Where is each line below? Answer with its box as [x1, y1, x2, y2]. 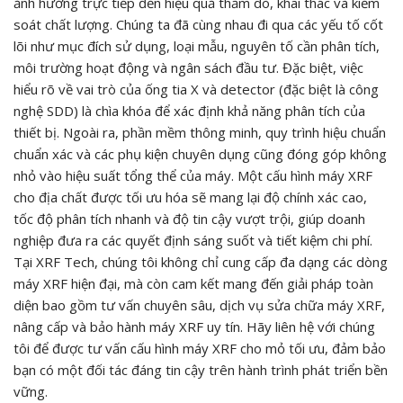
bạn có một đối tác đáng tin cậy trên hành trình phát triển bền [13, 360, 388, 379]
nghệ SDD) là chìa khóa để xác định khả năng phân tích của [13, 101, 365, 120]
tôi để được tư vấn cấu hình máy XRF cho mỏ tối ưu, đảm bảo [13, 338, 386, 357]
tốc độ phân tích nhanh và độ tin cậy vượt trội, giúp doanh [13, 209, 365, 228]
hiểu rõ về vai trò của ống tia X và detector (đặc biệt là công [13, 79, 379, 98]
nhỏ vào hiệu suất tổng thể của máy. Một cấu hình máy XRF [13, 166, 372, 184]
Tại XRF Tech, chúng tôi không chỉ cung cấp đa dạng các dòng [13, 252, 388, 271]
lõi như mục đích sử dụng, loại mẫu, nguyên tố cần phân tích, [13, 36, 380, 55]
